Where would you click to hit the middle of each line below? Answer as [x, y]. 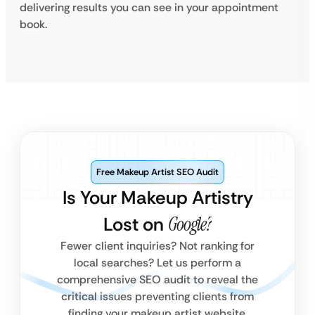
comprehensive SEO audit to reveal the [157, 279]
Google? [190, 224]
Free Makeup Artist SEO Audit [157, 172]
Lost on [136, 224]
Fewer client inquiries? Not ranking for [157, 246]
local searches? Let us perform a [157, 263]
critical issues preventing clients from [157, 296]
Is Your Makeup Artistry [157, 198]
